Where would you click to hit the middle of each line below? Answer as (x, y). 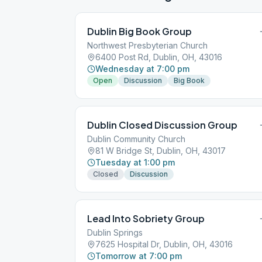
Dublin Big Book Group (139, 31)
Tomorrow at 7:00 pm (139, 256)
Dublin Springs (115, 232)
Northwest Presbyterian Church (147, 45)
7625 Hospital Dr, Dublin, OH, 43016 (164, 244)
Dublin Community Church (136, 139)
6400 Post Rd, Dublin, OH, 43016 (159, 57)
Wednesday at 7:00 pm (142, 69)
